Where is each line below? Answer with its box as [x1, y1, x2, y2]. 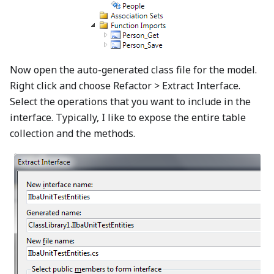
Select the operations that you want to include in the [10, 95, 251, 108]
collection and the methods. [10, 127, 135, 140]
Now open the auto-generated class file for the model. [10, 63, 257, 76]
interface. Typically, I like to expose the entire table [10, 111, 246, 124]
